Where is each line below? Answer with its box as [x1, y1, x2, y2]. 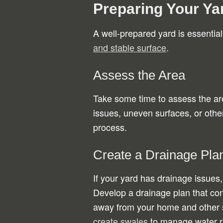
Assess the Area [93, 68, 185, 83]
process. [93, 120, 127, 133]
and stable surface [93, 41, 166, 54]
